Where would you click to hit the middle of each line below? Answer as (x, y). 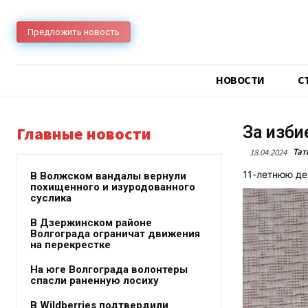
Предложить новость (74, 32)
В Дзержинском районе (91, 223)
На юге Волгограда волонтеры (109, 269)
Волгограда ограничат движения (115, 234)
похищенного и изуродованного (113, 187)
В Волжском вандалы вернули (108, 176)
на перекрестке (70, 245)
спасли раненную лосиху (95, 280)
